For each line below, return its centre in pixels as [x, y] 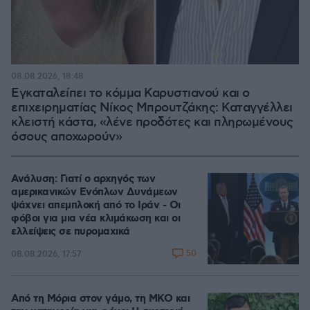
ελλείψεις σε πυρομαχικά [71, 232]
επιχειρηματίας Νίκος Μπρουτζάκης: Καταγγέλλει [152, 108]
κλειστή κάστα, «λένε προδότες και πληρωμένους [152, 122]
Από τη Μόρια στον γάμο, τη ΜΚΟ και [100, 299]
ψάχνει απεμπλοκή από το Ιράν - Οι [96, 206]
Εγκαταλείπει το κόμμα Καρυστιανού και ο [130, 93]
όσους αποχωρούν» [66, 137]
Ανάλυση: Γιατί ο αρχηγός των [83, 179]
